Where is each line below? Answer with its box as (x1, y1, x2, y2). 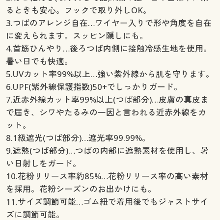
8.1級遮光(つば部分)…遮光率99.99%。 (5, 132, 150, 143)
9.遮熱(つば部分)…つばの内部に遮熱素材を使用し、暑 (5, 144, 209, 156)
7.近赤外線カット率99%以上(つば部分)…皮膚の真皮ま (5, 93, 209, 105)
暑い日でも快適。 (5, 55, 73, 67)
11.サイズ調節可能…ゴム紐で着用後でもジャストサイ (5, 195, 208, 207)
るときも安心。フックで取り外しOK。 (5, 4, 151, 16)
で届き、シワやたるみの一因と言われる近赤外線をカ (5, 106, 206, 118)
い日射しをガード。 (5, 157, 81, 169)
